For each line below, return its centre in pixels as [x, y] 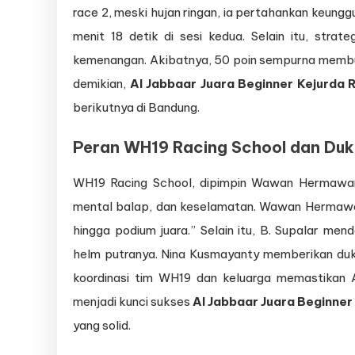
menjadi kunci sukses [133, 302]
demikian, [101, 84]
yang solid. [102, 326]
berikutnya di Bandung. [136, 108]
